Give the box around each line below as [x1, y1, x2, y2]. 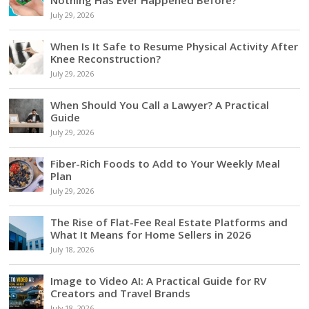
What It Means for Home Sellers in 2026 [50, 227, 252, 241]
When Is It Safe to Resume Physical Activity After [50, 39, 299, 53]
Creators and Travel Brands [50, 286, 191, 300]
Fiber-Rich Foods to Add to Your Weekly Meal [50, 156, 281, 170]
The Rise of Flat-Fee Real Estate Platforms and [50, 215, 288, 229]
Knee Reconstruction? [50, 51, 161, 66]
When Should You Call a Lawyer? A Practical [50, 97, 270, 112]
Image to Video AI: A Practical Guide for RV [50, 273, 267, 288]
